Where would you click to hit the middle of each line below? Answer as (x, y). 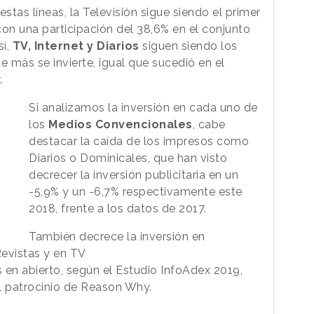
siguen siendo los (188, 46)
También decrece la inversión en (117, 237)
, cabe (209, 125)
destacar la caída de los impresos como (139, 142)
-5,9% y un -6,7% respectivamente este (136, 192)
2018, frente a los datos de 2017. (118, 209)
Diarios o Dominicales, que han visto (128, 158)
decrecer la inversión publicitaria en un (134, 175)
